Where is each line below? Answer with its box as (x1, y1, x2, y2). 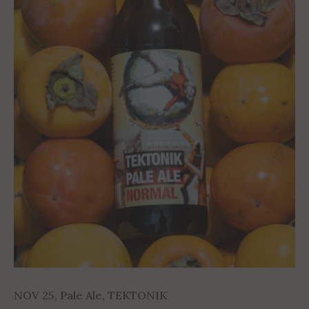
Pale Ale (60, 288, 102, 302)
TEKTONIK (108, 288, 167, 302)
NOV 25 (14, 288, 54, 302)
